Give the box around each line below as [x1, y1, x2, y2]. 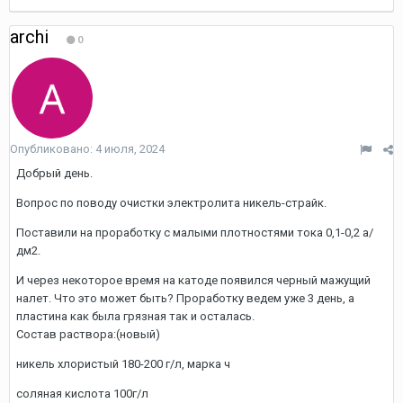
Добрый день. [16, 166, 93, 180]
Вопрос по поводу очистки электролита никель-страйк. [16, 196, 327, 210]
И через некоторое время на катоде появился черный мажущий [16, 273, 371, 287]
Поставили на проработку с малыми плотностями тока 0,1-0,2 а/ [16, 226, 373, 239]
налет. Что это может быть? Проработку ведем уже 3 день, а [16, 291, 354, 305]
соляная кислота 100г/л [16, 387, 148, 400]
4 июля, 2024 [95, 142, 165, 156]
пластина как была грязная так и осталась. [16, 309, 257, 323]
